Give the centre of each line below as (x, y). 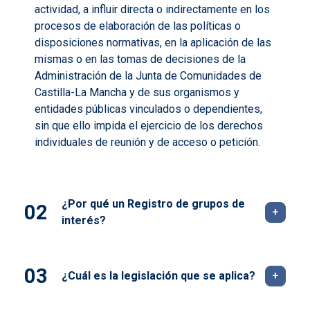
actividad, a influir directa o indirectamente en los (152, 10)
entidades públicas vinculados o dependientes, (148, 109)
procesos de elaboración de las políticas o (138, 26)
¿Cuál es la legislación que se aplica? (158, 276)
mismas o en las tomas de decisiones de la (140, 60)
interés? (84, 221)
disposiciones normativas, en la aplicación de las (153, 43)
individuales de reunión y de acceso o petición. (147, 143)
